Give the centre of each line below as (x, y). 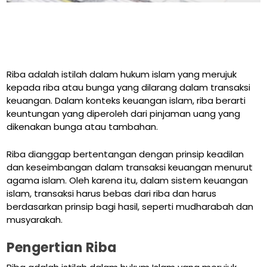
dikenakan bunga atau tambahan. (83, 127)
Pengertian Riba (62, 248)
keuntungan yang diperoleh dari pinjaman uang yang (124, 114)
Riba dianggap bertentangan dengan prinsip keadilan (125, 154)
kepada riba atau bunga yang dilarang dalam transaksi (129, 88)
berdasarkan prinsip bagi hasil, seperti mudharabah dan (130, 207)
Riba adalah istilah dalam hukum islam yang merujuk (122, 74)
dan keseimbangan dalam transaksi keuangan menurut (130, 167)
